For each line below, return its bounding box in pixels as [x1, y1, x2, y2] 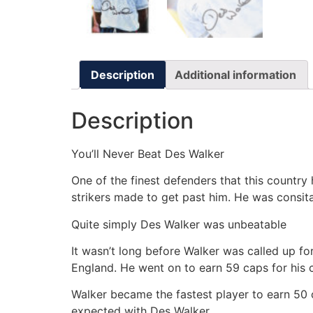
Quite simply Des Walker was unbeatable [71, 217, 286, 231]
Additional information [175, 67, 296, 82]
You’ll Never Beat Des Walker [71, 146, 224, 161]
